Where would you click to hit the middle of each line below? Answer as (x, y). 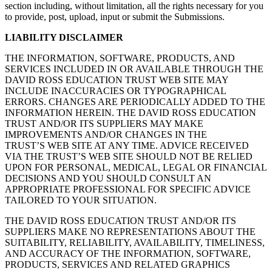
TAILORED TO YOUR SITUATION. (81, 200)
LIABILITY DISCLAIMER (64, 37)
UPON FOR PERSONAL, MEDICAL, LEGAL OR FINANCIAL (136, 167)
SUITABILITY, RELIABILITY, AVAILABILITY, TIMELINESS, (135, 242)
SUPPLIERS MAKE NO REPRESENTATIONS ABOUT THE (130, 231)
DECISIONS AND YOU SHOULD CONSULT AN (108, 178)
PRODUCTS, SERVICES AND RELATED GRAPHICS (117, 264)
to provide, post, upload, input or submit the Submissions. (115, 16)
